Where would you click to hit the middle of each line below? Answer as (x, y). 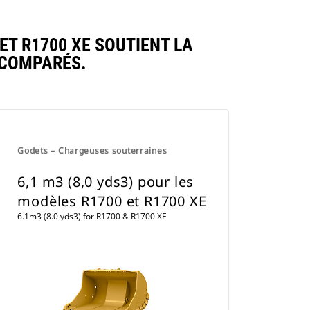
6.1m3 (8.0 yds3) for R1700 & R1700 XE (92, 216)
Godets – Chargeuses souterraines (92, 151)
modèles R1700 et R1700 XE (112, 201)
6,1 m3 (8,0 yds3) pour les (106, 182)
